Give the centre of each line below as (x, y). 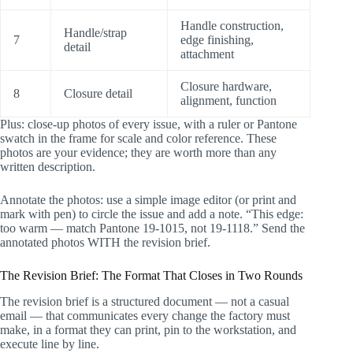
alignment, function (229, 100)
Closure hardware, (226, 86)
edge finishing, (217, 39)
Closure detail (98, 93)
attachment (207, 54)
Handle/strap (95, 32)
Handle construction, (232, 25)
